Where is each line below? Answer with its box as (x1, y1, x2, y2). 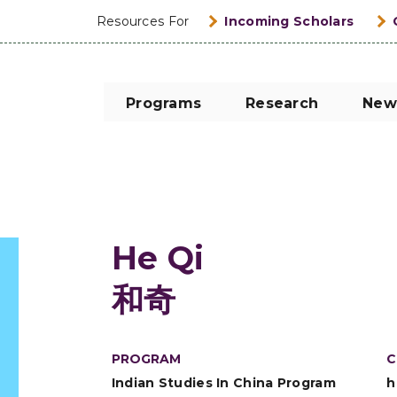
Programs (126, 95, 201, 112)
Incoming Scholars (224, 12, 354, 29)
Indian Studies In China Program (111, 375, 336, 391)
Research (245, 95, 318, 112)
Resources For (96, 12, 190, 29)
